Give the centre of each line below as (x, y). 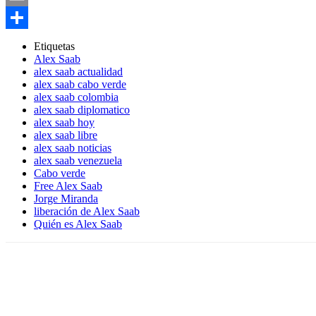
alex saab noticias (73, 147)
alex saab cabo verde (80, 84)
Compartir (28, 39)
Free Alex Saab (68, 186)
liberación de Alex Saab (87, 211)
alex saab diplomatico (82, 109)
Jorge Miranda (66, 198)
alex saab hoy (64, 122)
